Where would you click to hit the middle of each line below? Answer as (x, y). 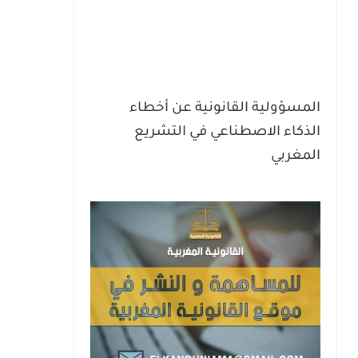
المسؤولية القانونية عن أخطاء (225, 109)
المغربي (296, 157)
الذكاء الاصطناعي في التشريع (227, 133)
